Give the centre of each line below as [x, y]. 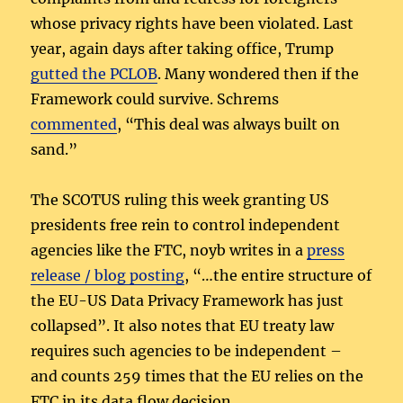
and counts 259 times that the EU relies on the [197, 376]
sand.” [54, 150]
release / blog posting [108, 276]
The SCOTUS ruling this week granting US [180, 200]
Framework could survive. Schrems [155, 99]
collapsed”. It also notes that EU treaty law [183, 326]
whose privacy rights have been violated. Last [193, 24]
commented [74, 125]
